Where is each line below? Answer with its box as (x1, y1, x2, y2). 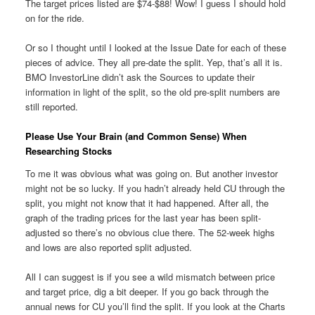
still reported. (25, 100, 78, 114)
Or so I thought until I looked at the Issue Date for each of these (25, 41, 286, 55)
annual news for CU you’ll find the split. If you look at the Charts (25, 299, 285, 313)
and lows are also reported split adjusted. (25, 240, 192, 254)
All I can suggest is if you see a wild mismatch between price (25, 269, 275, 283)
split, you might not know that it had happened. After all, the (25, 195, 269, 210)
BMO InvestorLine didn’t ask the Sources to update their (25, 70, 255, 84)
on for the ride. (25, 11, 84, 25)
